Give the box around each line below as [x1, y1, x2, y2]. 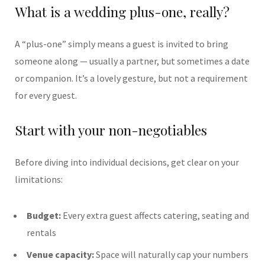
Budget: [27, 209, 61, 222]
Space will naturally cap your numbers [94, 248, 248, 261]
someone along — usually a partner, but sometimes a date [15, 54, 250, 67]
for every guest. [15, 89, 77, 101]
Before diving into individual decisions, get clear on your [15, 156, 239, 169]
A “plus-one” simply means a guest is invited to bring [15, 37, 228, 50]
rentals [27, 227, 56, 239]
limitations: [15, 173, 63, 186]
